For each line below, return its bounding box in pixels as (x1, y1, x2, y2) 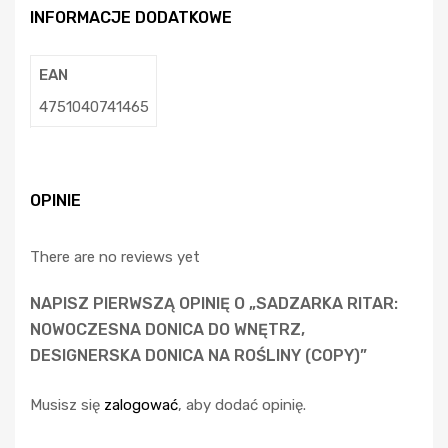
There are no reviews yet (30, 247, 200, 266)
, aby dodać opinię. (178, 396, 306, 415)
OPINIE (30, 190, 81, 210)
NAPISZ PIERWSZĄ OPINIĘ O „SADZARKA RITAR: (30, 294, 398, 314)
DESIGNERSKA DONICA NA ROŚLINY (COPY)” (30, 346, 367, 366)
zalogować (104, 396, 178, 415)
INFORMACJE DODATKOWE (30, 8, 232, 28)
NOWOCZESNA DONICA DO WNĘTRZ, (30, 320, 305, 340)
